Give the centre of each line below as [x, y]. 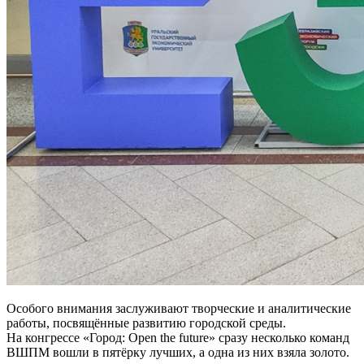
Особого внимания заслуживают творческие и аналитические [179, 308]
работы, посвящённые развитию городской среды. [146, 323]
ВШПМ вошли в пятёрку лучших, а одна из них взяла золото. [178, 352]
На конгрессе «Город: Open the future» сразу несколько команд [178, 337]
